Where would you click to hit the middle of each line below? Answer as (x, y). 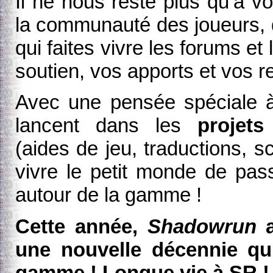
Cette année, (81, 226)
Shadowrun (202, 226)
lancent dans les (107, 126)
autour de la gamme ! (108, 195)
